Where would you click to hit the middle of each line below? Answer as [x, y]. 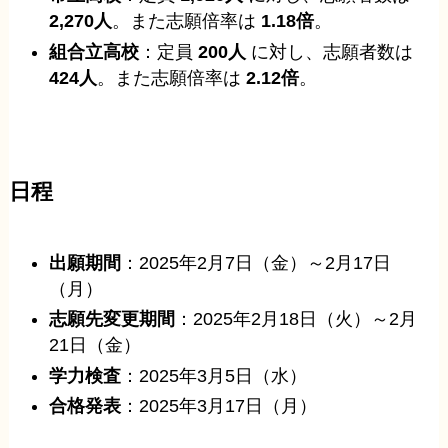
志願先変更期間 [112, 319]
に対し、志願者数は [330, 51]
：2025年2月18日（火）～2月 [296, 319]
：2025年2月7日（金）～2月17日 [256, 262]
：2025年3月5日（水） [214, 375]
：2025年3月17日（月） [219, 406]
